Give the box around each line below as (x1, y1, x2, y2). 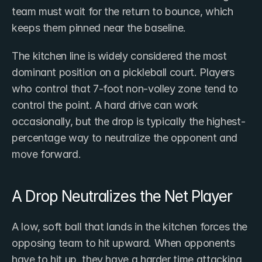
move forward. (12, 148, 81, 161)
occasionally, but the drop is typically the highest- (12, 115, 246, 128)
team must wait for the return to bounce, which (12, 5, 233, 18)
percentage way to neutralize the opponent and (12, 132, 237, 144)
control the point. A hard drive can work (12, 99, 198, 112)
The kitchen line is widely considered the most (12, 50, 227, 63)
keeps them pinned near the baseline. (12, 22, 187, 35)
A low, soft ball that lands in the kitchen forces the (12, 220, 247, 233)
